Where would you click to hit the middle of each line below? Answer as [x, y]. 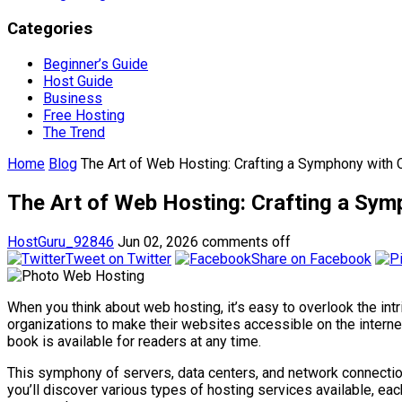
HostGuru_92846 [61, 241]
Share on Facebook [311, 258]
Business [73, 98]
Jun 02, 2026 [158, 241]
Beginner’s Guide [96, 64]
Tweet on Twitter [118, 258]
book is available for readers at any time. [134, 341]
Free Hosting [84, 115]
